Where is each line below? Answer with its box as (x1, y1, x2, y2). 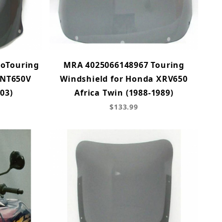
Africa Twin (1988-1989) (74, 87, 173, 98)
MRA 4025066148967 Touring (63, 59, 184, 70)
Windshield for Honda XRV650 (60, 73, 188, 84)
